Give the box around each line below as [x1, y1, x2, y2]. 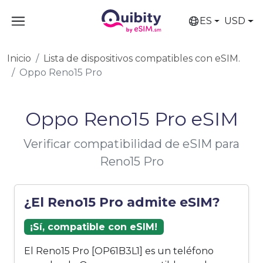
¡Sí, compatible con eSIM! [30, 221, 158, 232]
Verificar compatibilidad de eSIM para [23, 137, 240, 151]
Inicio [7, 53, 31, 64]
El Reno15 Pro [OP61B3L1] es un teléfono [24, 245, 214, 257]
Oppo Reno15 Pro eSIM [25, 107, 238, 130]
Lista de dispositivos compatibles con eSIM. [43, 53, 240, 64]
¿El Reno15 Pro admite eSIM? [24, 194, 220, 210]
